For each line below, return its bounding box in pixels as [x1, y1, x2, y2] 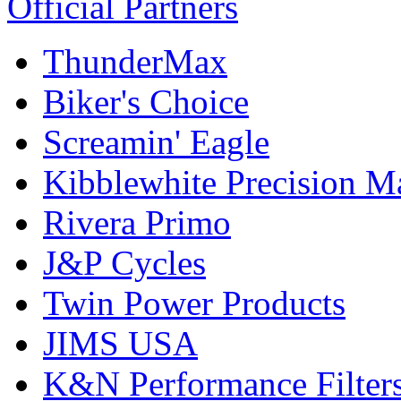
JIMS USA [43, 323, 198, 363]
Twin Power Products [43, 283, 346, 322]
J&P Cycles [43, 243, 206, 282]
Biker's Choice [43, 81, 249, 121]
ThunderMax [43, 41, 227, 81]
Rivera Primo [43, 202, 231, 242]
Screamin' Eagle [43, 122, 269, 161]
